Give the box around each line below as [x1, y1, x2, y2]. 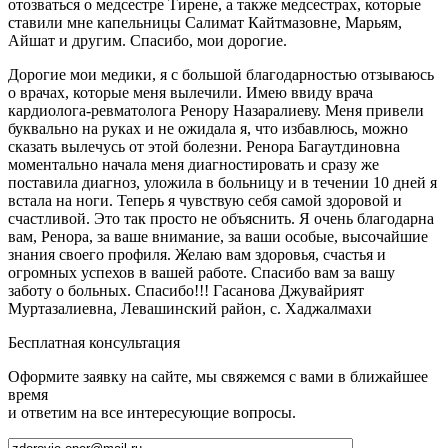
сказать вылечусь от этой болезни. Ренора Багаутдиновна [8, 137, 400, 155]
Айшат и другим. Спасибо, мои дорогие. [8, 31, 287, 49]
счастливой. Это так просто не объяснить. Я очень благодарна [8, 209, 434, 227]
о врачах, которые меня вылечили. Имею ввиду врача [8, 83, 373, 101]
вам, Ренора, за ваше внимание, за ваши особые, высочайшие [8, 227, 428, 245]
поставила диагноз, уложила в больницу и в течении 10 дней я [8, 173, 437, 191]
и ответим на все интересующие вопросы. [8, 403, 296, 421]
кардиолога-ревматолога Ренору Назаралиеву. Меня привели [8, 101, 424, 119]
